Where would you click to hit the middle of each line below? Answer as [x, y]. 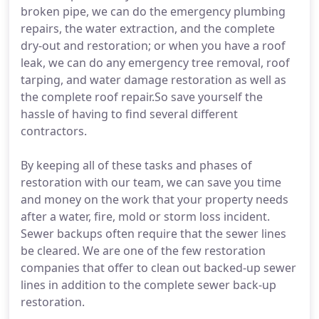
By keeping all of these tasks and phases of [136, 165]
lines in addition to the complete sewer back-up [148, 285]
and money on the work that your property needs [155, 199]
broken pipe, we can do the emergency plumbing [153, 11]
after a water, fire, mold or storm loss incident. [145, 216]
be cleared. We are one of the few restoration [143, 251]
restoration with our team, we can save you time [151, 182]
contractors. [54, 131]
